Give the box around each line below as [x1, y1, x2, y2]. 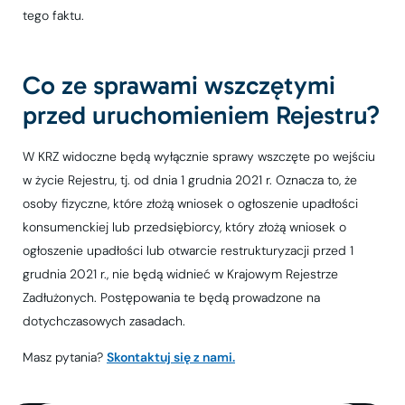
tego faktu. [23, 6, 84, 24]
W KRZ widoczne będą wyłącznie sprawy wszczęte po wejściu [23, 147, 375, 165]
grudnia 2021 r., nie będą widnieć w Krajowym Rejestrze [23, 265, 338, 282]
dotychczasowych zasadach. [23, 312, 185, 329]
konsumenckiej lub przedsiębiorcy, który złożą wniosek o [23, 218, 346, 235]
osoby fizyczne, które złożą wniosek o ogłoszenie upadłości [23, 194, 358, 212]
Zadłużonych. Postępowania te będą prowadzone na [23, 288, 320, 306]
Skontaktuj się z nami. [107, 348, 235, 365]
